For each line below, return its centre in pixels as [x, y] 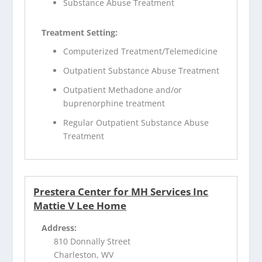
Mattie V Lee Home [80, 205]
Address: [59, 227]
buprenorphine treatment [114, 104]
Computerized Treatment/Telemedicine [141, 51]
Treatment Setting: [80, 32]
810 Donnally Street [92, 241]
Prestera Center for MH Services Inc [121, 191]
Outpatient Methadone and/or [123, 90]
